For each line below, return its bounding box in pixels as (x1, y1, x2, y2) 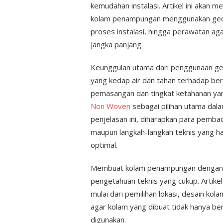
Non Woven (91, 101, 130, 111)
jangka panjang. (91, 39, 143, 49)
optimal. (91, 140, 117, 150)
